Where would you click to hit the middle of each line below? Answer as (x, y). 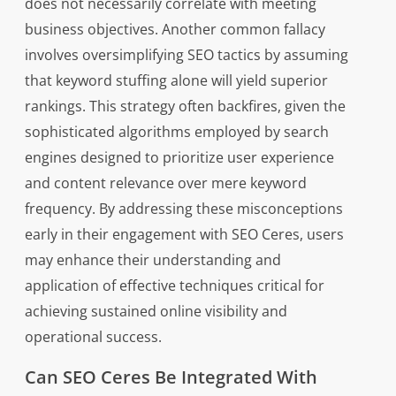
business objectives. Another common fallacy (175, 29)
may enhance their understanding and (152, 260)
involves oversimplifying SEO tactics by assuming (186, 55)
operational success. (93, 337)
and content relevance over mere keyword (165, 183)
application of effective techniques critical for (174, 286)
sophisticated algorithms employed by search (176, 132)
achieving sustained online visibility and (156, 311)
